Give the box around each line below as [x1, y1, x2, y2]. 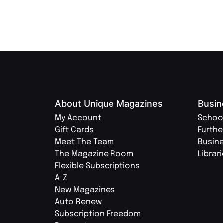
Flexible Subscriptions [55, 161, 140, 170]
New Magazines [55, 185, 115, 194]
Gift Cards [55, 125, 94, 134]
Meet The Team [55, 137, 114, 146]
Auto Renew [55, 197, 102, 206]
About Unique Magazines [55, 98, 163, 109]
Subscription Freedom [55, 209, 141, 218]
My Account [55, 113, 101, 122]
